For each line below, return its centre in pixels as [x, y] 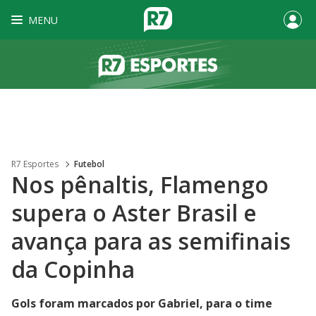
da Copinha [73, 269]
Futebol [89, 164]
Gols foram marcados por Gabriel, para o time [142, 303]
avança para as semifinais [151, 241]
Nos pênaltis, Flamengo [140, 184]
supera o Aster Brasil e [134, 213]
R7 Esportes [35, 164]
